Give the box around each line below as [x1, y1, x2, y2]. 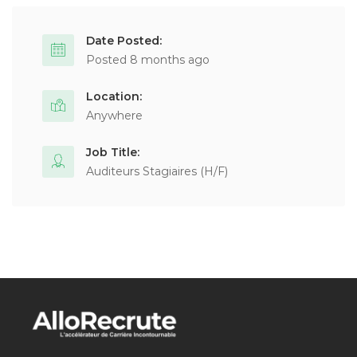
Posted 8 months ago [86, 53, 210, 67]
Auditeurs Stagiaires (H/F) [86, 164, 228, 178]
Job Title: [86, 145, 139, 159]
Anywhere [86, 108, 143, 123]
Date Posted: [86, 33, 162, 48]
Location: [86, 89, 142, 104]
